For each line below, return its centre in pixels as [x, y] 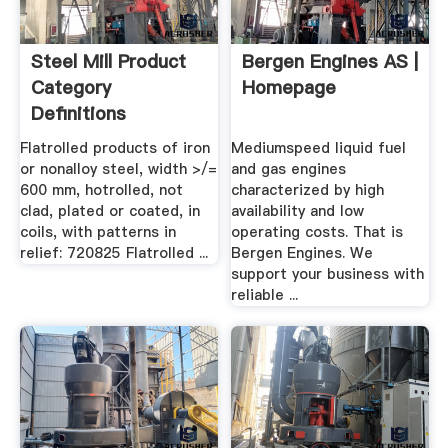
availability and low [298, 211]
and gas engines [289, 169]
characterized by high [308, 190]
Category [70, 87]
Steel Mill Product [108, 61]
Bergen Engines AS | [330, 61]
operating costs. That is [317, 232]
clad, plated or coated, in [109, 211]
